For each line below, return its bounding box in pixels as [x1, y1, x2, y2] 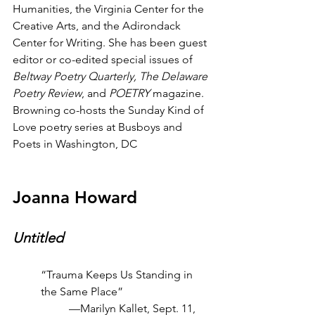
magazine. [150, 86, 207, 100]
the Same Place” [41, 285, 123, 298]
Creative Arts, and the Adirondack [13, 19, 184, 32]
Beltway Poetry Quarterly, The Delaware [13, 70, 210, 83]
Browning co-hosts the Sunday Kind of [13, 103, 207, 117]
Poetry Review [13, 86, 82, 100]
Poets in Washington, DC [13, 137, 137, 150]
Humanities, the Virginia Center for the [13, 2, 207, 15]
